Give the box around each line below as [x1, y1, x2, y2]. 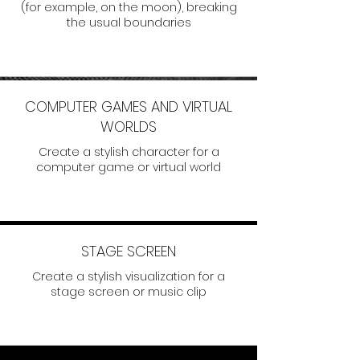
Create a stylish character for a [38, 144, 219, 160]
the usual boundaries [66, 14, 191, 31]
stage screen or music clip [51, 284, 207, 300]
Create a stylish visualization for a [32, 268, 225, 284]
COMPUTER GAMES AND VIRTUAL [25, 96, 232, 117]
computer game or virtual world [36, 159, 221, 175]
